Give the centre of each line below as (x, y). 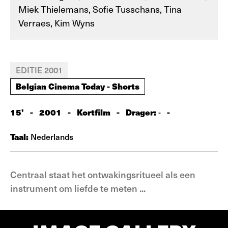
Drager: (142, 112)
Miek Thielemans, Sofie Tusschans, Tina (100, 9)
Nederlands (51, 136)
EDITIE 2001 (39, 70)
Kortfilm (94, 112)
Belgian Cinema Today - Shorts (78, 86)
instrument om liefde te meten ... (78, 188)
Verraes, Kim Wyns (56, 23)
